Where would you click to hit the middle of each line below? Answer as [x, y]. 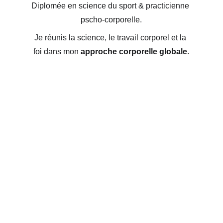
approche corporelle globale [134, 52]
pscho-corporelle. [111, 20]
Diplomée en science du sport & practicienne [111, 6]
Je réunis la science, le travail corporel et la [111, 38]
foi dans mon [57, 52]
